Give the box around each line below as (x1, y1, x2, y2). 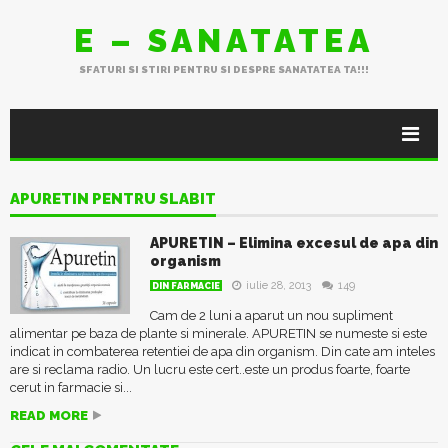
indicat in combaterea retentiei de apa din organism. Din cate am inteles (10, 344, 435, 359)
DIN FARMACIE (152, 281, 220, 291)
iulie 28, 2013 (246, 279, 311, 292)
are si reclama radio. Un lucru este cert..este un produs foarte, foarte (10, 362, 410, 377)
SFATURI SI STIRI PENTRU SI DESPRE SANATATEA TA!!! (79, 64, 369, 75)
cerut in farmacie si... (10, 380, 132, 395)
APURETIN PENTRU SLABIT (10, 190, 216, 208)
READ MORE (10, 408, 88, 423)
